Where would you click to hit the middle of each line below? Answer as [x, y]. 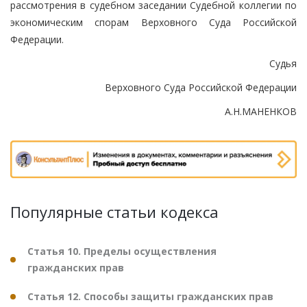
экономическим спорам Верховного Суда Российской [153, 22]
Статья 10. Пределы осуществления [122, 251]
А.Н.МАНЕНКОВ [261, 111]
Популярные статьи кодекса [114, 212]
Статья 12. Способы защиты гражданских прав [150, 297]
